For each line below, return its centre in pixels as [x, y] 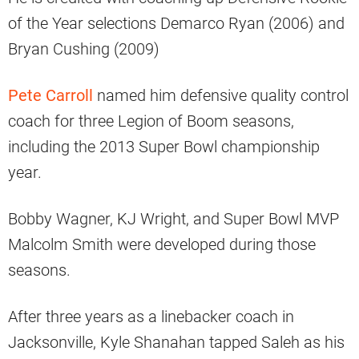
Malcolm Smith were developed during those [162, 245]
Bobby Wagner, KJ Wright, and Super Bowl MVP [173, 219]
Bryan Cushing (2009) [84, 49]
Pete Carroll [50, 96]
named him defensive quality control [221, 96]
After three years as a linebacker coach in [151, 317]
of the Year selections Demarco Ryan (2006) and [176, 24]
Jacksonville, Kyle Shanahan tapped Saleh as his [176, 343]
